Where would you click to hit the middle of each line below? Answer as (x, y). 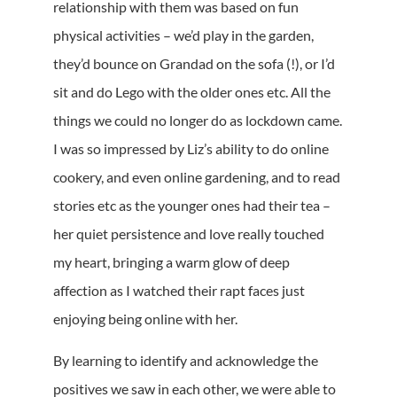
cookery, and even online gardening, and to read (197, 177)
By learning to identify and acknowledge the (186, 360)
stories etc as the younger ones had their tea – (192, 206)
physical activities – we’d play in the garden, (183, 35)
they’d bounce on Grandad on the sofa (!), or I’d (194, 64)
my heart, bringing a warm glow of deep (171, 262)
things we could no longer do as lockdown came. (198, 121)
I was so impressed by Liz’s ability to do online (191, 149)
